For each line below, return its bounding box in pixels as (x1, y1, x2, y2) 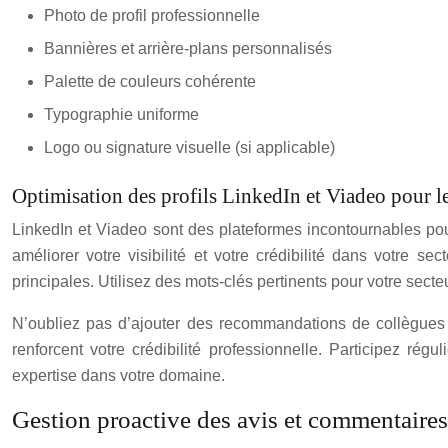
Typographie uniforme (44, 105, 199, 123)
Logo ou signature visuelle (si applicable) (44, 138, 335, 156)
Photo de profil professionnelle (44, 6, 260, 24)
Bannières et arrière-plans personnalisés (44, 39, 332, 57)
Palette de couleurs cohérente (44, 72, 256, 90)
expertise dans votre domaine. (12, 366, 225, 384)
